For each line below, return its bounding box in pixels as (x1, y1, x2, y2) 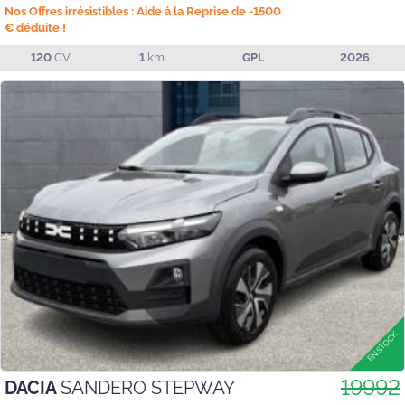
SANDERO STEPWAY (61, 377, 235, 400)
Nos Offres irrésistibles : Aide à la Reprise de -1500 (5, 4, 281, 18)
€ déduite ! (5, 20, 66, 34)
